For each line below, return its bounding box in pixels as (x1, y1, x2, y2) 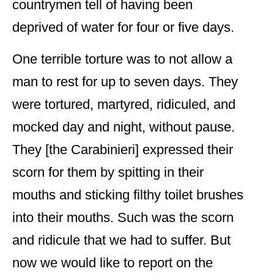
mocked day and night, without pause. (12, 119, 235, 135)
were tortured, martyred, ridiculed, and (12, 97, 235, 113)
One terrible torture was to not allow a (12, 51, 232, 67)
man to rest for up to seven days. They (12, 74, 238, 90)
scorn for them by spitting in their (12, 165, 204, 180)
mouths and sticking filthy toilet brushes (12, 187, 243, 203)
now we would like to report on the (12, 255, 213, 271)
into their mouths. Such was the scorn (12, 210, 234, 226)
